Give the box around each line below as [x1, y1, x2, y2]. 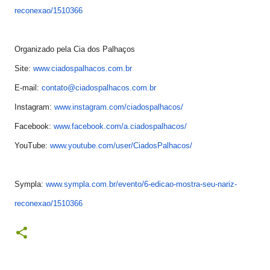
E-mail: [14, 83, 42, 92]
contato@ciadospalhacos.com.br [42, 83, 156, 92]
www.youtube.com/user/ [50, 141, 133, 150]
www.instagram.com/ [54, 102, 127, 111]
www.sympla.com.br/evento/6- [46, 180, 151, 189]
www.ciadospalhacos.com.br [33, 64, 132, 73]
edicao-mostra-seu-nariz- [151, 180, 237, 189]
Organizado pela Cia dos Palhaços [14, 45, 135, 54]
